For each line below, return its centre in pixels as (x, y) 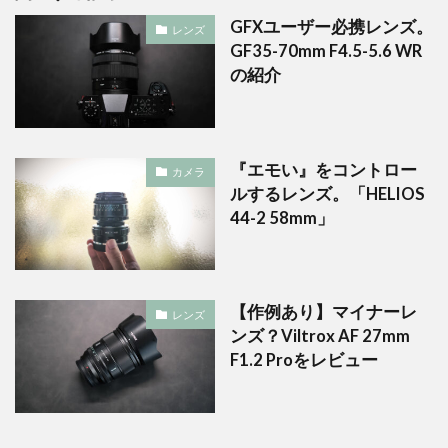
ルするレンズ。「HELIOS (327, 193)
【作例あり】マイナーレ (323, 312)
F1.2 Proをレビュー (304, 360)
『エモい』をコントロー (323, 169)
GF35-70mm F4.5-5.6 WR (326, 51)
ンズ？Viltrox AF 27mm (320, 336)
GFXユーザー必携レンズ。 (331, 27)
